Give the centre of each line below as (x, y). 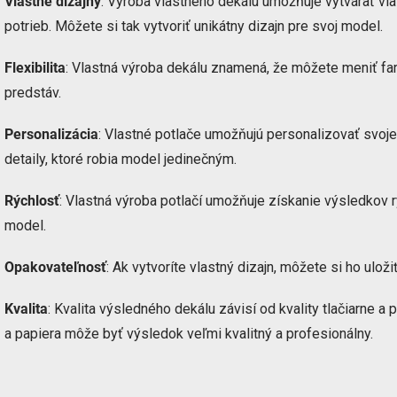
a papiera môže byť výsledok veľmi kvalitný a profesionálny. (189, 334)
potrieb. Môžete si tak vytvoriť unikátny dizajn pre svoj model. (194, 26)
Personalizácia (51, 134)
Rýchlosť (32, 201)
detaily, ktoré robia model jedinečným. (121, 159)
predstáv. (33, 93)
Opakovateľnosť (55, 267)
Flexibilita (35, 68)
